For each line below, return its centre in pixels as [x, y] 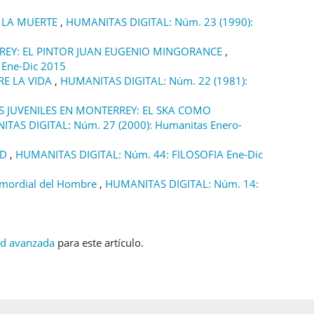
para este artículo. [99, 242]
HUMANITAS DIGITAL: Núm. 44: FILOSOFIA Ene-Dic [139, 154]
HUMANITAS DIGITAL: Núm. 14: [182, 183]
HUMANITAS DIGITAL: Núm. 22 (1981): [154, 80]
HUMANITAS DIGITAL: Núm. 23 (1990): [159, 21]
